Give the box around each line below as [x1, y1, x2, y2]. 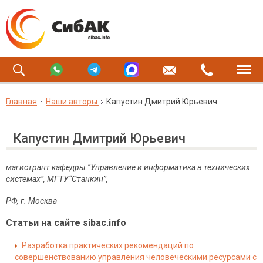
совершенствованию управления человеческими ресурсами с [15, 252, 257, 262]
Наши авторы [46, 97, 97, 106]
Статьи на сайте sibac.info [6, 217, 126, 228]
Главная [6, 97, 37, 106]
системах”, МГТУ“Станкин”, [6, 174, 108, 184]
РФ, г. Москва [6, 196, 57, 205]
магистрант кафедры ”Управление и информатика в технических [6, 163, 250, 172]
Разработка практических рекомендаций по [22, 241, 194, 250]
